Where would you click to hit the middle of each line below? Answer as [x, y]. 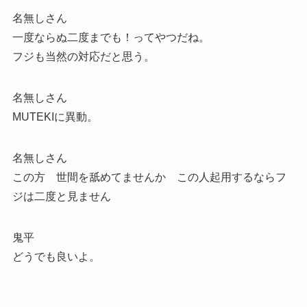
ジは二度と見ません [61, 196]
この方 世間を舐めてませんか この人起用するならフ [149, 177]
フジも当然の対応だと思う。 [83, 56]
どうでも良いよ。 [56, 256]
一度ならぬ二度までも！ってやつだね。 [111, 37]
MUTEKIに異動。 [55, 116]
